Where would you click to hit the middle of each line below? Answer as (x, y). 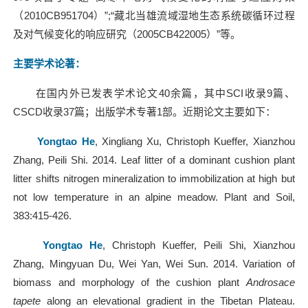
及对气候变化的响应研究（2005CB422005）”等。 (130, 34)
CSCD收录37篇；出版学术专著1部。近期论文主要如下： (147, 112)
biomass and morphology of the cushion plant (130, 283)
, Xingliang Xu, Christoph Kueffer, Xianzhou (195, 142)
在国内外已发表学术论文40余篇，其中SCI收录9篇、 (154, 93)
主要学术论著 (44, 64)
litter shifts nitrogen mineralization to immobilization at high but (154, 179)
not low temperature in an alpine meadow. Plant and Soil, (154, 197)
